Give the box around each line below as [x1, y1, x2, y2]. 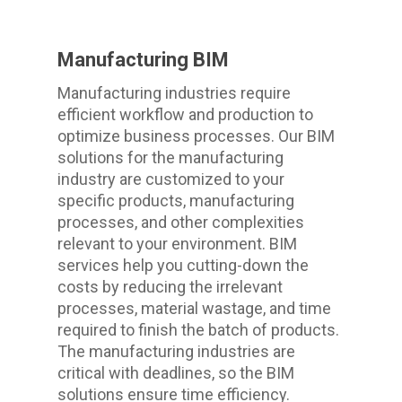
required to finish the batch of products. [57, 320, 340, 340]
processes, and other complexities [57, 213, 305, 232]
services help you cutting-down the [57, 256, 310, 275]
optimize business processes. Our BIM [57, 127, 336, 146]
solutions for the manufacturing [57, 148, 284, 168]
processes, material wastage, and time [57, 299, 332, 319]
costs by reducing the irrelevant [57, 277, 284, 297]
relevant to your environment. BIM [57, 234, 298, 254]
